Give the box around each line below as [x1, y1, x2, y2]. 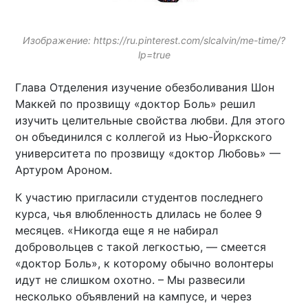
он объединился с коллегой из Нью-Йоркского [15, 129, 273, 144]
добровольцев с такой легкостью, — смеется [15, 239, 267, 254]
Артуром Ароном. [15, 162, 113, 177]
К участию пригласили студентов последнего [15, 190, 264, 204]
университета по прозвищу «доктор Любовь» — [15, 146, 281, 160]
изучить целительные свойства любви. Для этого [15, 113, 286, 127]
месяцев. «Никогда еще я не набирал [15, 223, 219, 237]
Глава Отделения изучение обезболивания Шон [15, 80, 275, 94]
